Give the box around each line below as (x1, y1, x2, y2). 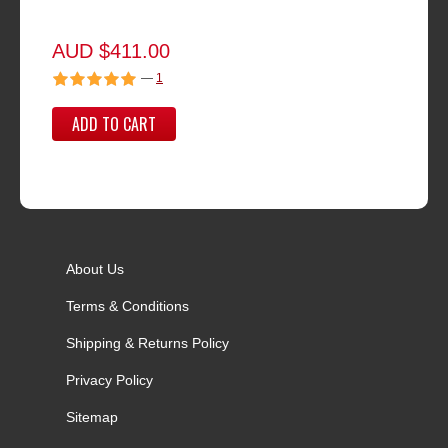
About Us (66, 261, 124, 277)
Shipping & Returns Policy (66, 335, 229, 351)
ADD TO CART (72, 112, 156, 136)
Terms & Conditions (66, 298, 189, 314)
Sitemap (66, 409, 118, 425)
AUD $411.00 (52, 40, 170, 62)
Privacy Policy (66, 372, 153, 388)
